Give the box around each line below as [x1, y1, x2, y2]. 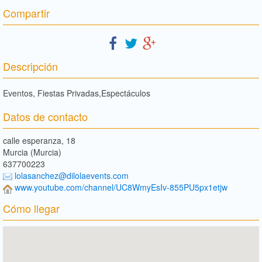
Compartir [3, 5, 50, 20]
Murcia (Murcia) [3, 146, 61, 158]
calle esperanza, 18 [3, 134, 75, 146]
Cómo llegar [3, 200, 60, 216]
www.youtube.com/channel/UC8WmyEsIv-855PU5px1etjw [15, 181, 227, 194]
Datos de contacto [3, 108, 88, 124]
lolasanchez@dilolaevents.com [15, 169, 129, 181]
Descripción [3, 58, 58, 74]
